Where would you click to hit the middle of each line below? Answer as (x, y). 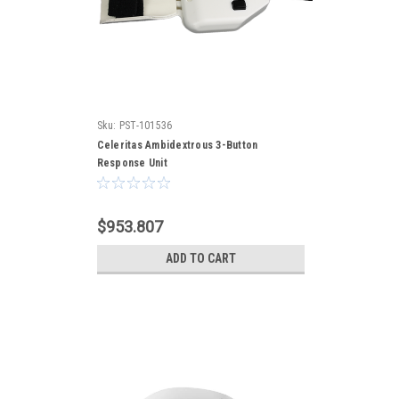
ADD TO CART (200, 258)
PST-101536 (146, 126)
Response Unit (132, 163)
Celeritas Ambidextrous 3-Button (177, 145)
